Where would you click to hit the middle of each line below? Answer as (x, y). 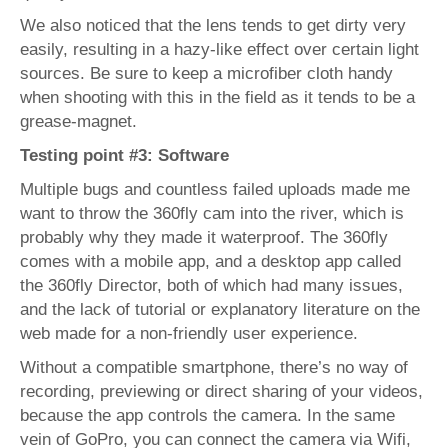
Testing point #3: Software (124, 156)
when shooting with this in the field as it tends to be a (217, 98)
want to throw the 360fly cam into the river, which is (212, 214)
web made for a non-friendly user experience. (189, 334)
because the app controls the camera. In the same (207, 416)
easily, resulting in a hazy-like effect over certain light (219, 50)
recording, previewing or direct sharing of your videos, (221, 392)
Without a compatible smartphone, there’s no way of (214, 368)
